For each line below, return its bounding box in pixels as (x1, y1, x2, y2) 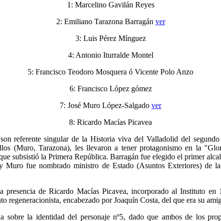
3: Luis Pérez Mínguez (75, 34, 146, 43)
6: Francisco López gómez (69, 84, 152, 93)
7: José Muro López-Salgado (60, 101, 151, 110)
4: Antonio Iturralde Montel (68, 51, 153, 60)
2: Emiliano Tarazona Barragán (56, 17, 155, 26)
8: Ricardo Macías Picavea (69, 118, 152, 127)
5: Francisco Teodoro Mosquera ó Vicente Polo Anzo (28, 68, 193, 76)
